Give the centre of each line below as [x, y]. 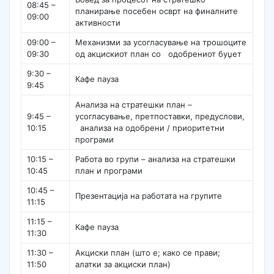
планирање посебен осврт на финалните [159, 11]
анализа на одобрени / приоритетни [150, 128]
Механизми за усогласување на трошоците [161, 43]
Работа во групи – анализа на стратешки [156, 159]
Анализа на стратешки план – [134, 105]
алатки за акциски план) [123, 265]
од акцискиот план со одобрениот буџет [159, 54]
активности [98, 23]
